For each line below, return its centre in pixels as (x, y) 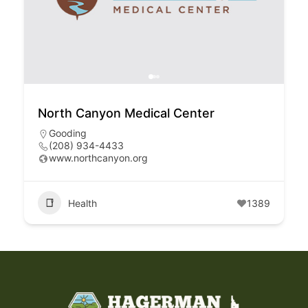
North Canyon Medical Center (126, 113)
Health (82, 203)
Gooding (68, 133)
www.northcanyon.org (98, 158)
